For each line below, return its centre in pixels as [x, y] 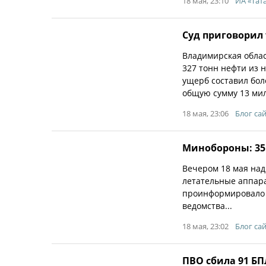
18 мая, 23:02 [205, 226]
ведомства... [207, 206]
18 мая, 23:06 [205, 113]
